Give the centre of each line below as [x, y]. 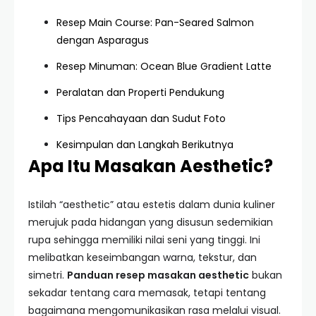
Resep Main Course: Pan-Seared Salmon [155, 23]
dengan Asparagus [103, 40]
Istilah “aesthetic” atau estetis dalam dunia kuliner [152, 205]
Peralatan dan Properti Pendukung [140, 92]
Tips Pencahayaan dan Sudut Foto [141, 119]
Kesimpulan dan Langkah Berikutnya [145, 145]
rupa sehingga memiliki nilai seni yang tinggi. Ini [144, 240]
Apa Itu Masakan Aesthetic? [151, 166]
